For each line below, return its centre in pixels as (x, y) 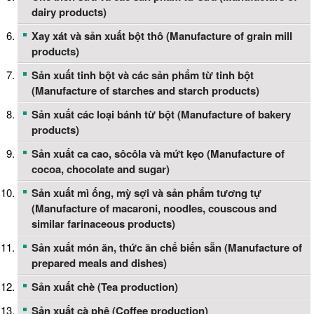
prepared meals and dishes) (99, 263)
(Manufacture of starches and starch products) (145, 91)
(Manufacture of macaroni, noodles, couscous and (154, 209)
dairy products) (69, 12)
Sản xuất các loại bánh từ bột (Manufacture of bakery (161, 115)
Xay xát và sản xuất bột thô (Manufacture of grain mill (162, 36)
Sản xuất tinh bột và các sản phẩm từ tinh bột (143, 75)
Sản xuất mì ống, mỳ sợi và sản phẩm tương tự (146, 193)
